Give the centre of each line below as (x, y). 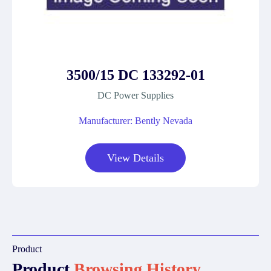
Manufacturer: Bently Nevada (135, 121)
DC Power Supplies (135, 95)
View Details (135, 158)
